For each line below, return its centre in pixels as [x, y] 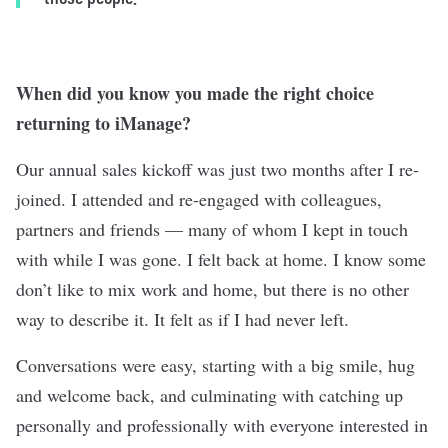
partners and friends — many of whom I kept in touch [212, 229]
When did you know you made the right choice [195, 93]
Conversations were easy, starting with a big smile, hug [215, 365]
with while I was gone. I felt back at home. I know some [221, 259]
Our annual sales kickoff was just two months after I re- [217, 169]
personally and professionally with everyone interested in [222, 425]
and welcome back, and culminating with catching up [209, 395]
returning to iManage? [106, 123]
